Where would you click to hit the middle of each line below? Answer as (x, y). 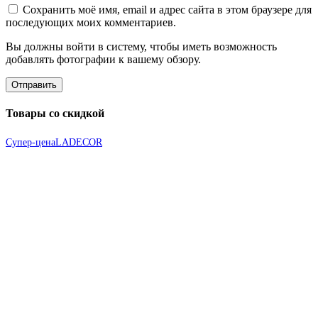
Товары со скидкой (55, 114)
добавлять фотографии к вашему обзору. (103, 60)
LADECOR (79, 142)
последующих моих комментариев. (91, 23)
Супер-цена (31, 142)
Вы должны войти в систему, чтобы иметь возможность (141, 47)
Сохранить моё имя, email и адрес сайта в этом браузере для (167, 10)
